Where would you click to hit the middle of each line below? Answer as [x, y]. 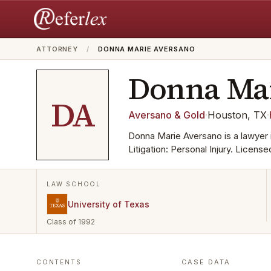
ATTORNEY [57, 49]
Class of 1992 [71, 222]
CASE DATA [206, 262]
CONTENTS [59, 262]
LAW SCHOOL [74, 184]
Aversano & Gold [167, 115]
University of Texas [109, 204]
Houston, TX [237, 115]
